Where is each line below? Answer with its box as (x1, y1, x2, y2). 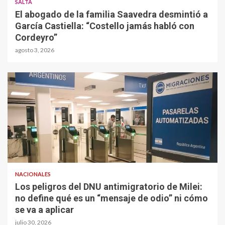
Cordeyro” (15, 32, 57, 43)
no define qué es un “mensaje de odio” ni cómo (15, 193, 208, 204)
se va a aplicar (15, 204, 74, 215)
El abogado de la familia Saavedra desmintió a (15, 9, 208, 20)
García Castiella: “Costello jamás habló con (15, 21, 194, 32)
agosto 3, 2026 (15, 46, 54, 54)
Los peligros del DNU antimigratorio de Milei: (15, 181, 202, 192)
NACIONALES (15, 171, 51, 178)
